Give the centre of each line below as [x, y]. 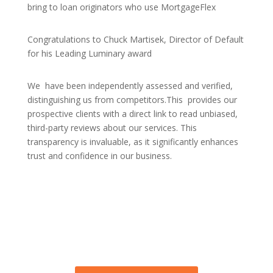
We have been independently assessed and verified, [130, 85]
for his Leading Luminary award [89, 53]
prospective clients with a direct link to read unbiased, [132, 113]
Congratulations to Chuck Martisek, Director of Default [135, 39]
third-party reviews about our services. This [112, 127]
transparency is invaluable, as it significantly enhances [133, 141]
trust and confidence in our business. [99, 155]
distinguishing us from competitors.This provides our [132, 99]
